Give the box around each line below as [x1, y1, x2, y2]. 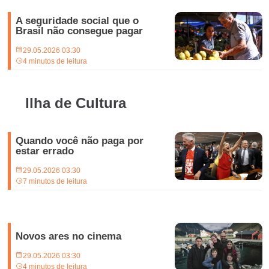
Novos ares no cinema [16, 231, 122, 242]
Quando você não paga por [16, 134, 144, 147]
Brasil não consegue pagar [16, 25, 144, 37]
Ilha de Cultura [25, 95, 126, 111]
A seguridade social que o [16, 14, 139, 26]
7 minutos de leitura [23, 177, 88, 186]
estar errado [16, 145, 74, 157]
